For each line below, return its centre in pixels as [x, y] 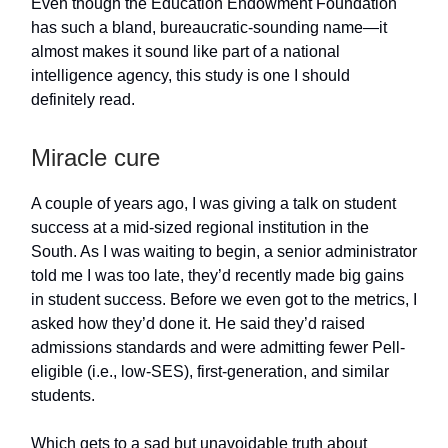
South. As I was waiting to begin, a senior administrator [224, 252]
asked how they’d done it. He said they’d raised [198, 324]
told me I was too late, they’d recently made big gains [217, 276]
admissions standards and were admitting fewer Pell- [218, 348]
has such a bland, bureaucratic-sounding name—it [209, 28]
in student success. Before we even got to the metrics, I [224, 300]
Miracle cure [95, 158]
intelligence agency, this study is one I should [190, 76]
